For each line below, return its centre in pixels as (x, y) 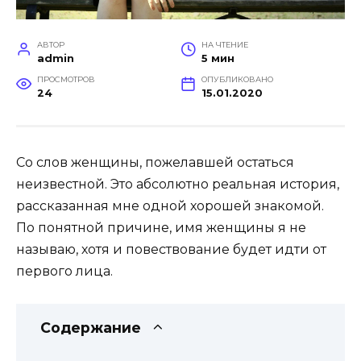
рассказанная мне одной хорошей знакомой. (170, 205)
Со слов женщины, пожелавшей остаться (155, 162)
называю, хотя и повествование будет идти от (171, 249)
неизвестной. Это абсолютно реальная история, (178, 184)
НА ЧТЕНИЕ (224, 44)
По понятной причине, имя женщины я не (161, 227)
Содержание (91, 328)
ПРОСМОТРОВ (66, 79)
